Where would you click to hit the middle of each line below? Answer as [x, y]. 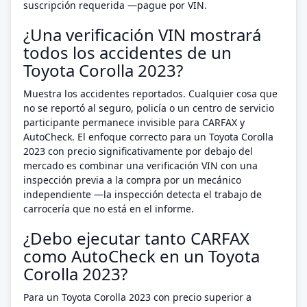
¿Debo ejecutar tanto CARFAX [136, 238]
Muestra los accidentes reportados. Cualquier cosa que [150, 94]
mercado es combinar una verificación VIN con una [140, 165]
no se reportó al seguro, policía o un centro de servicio [149, 108]
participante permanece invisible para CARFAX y [134, 122]
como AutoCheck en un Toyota [142, 256]
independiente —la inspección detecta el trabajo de [143, 194]
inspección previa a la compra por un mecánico [132, 180]
